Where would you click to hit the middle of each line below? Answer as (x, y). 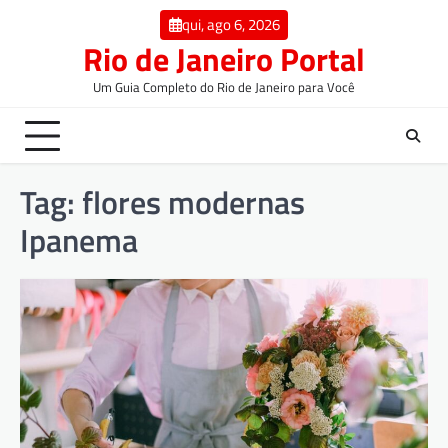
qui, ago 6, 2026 (230, 25)
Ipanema (79, 240)
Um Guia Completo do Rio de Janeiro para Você (224, 87)
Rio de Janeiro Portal (224, 59)
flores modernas (193, 202)
